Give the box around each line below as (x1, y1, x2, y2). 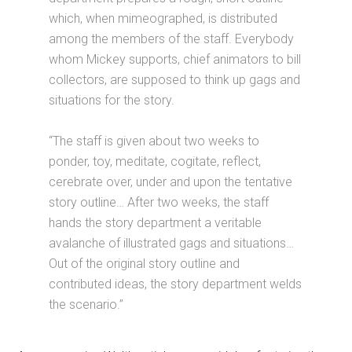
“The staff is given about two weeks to (49, 134, 260, 148)
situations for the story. (49, 93, 175, 108)
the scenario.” (49, 297, 124, 312)
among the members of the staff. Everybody (49, 31, 295, 46)
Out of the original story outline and (49, 256, 240, 271)
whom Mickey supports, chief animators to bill (49, 52, 302, 67)
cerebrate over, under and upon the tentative (49, 174, 293, 189)
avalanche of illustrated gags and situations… (49, 236, 295, 251)
